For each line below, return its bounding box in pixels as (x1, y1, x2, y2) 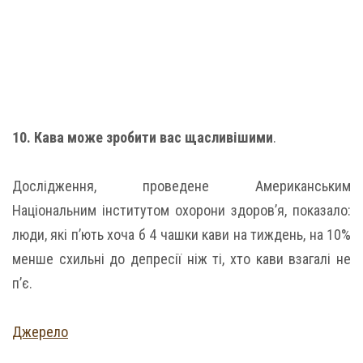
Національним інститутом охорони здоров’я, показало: (12, 201, 351, 219)
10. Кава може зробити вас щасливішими (12, 128, 273, 146)
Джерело (12, 322, 68, 340)
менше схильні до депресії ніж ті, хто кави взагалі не (12, 250, 351, 267)
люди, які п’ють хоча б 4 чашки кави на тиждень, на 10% (12, 225, 351, 243)
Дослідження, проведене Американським (12, 177, 351, 194)
